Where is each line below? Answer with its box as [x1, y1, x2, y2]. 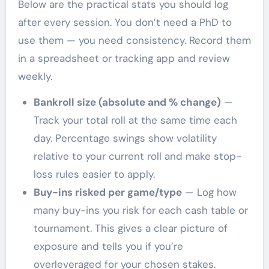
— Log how [181, 185, 237, 199]
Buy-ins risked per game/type [33, 185, 182, 199]
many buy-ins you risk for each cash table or [33, 203, 248, 217]
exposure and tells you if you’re [33, 239, 183, 253]
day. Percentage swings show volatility [33, 131, 217, 145]
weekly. [17, 69, 52, 83]
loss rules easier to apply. [33, 167, 155, 181]
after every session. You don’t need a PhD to [17, 15, 232, 29]
